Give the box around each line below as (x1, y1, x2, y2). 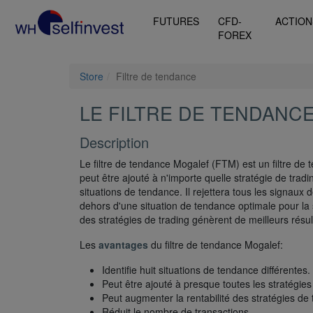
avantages (99, 238, 148, 252)
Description (80, 132, 149, 153)
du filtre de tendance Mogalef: (148, 238, 283, 252)
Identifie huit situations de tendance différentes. (102, 263, 310, 277)
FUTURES (153, 14, 200, 28)
